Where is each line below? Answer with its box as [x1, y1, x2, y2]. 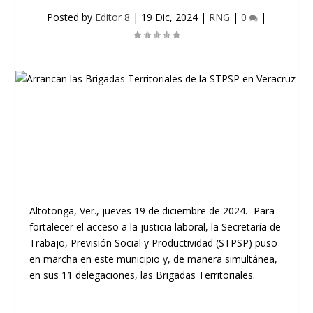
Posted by [47, 10, 95, 24]
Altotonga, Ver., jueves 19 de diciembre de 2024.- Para [29, 204, 275, 217]
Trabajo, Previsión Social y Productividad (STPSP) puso [29, 236, 278, 249]
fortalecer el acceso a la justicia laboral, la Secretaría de [29, 220, 282, 233]
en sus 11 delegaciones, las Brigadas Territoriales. [29, 268, 256, 282]
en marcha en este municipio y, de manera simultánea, [29, 252, 278, 265]
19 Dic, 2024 [141, 10, 198, 24]
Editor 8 [95, 10, 130, 24]
